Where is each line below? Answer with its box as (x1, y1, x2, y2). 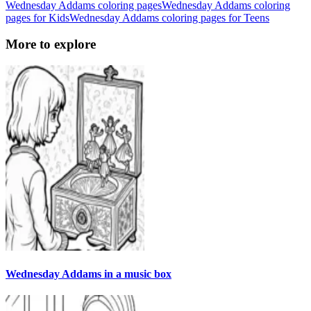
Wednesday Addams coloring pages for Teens (69, 11, 269, 24)
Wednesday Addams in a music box (6, 268, 171, 280)
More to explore (6, 37, 96, 52)
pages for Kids (6, 11, 69, 24)
